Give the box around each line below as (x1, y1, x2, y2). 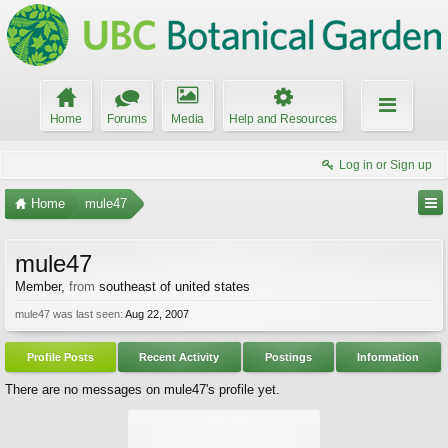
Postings (264, 351, 312, 363)
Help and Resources (228, 112, 338, 126)
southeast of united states (99, 279, 250, 294)
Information (357, 351, 420, 363)
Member (15, 279, 61, 294)
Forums (106, 112, 147, 126)
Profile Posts (26, 351, 94, 363)
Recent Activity (139, 351, 220, 363)
